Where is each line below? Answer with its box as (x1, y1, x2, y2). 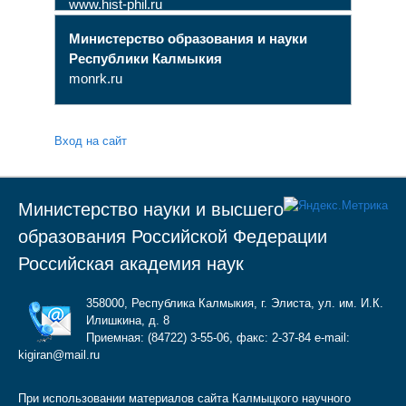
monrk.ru (68, 71, 122, 87)
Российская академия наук (17, 253, 244, 274)
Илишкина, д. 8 (85, 313, 169, 327)
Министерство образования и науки (68, 31, 307, 47)
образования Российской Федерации (17, 226, 327, 246)
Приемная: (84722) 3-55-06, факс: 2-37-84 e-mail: (85, 330, 350, 344)
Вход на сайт (53, 130, 127, 149)
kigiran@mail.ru (17, 347, 100, 362)
